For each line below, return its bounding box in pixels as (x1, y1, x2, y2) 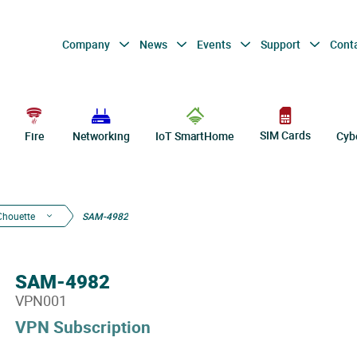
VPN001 (14, 291, 67, 310)
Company (61, 36, 112, 52)
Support (260, 36, 303, 52)
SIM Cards (260, 127, 311, 143)
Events (196, 36, 233, 52)
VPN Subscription (14, 316, 151, 338)
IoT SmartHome (155, 128, 234, 143)
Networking (72, 128, 130, 143)
